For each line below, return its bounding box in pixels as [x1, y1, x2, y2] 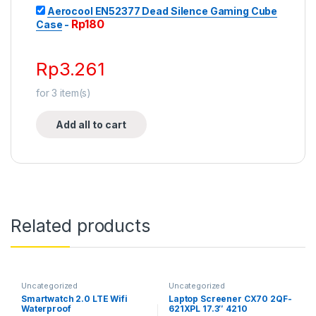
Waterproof [20, 303, 71, 314]
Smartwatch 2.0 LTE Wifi [20, 293, 128, 304]
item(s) [57, 87, 92, 99]
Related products [11, 215, 150, 237]
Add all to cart [56, 119, 127, 131]
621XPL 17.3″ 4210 [168, 303, 248, 314]
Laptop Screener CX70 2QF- [168, 293, 292, 304]
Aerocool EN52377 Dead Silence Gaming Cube [47, 4, 278, 17]
